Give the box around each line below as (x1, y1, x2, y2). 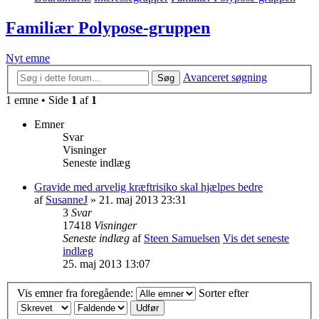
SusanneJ (46, 193, 88, 206)
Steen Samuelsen (144, 231, 220, 244)
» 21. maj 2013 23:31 (88, 193, 187, 206)
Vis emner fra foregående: (17, 287, 136, 300)
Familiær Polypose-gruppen (6, 19, 210, 38)
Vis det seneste (223, 231, 289, 244)
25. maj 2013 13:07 (63, 257, 150, 270)
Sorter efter (199, 287, 251, 300)
